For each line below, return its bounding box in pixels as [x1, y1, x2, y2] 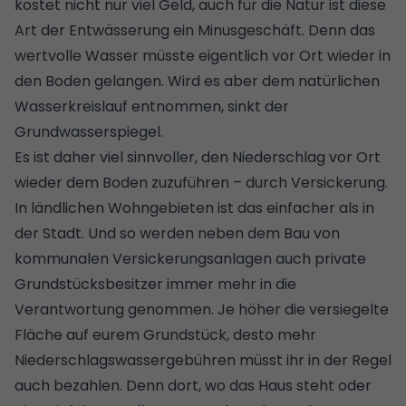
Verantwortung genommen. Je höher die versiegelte [14, 298, 389, 320]
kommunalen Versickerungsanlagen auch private [14, 247, 366, 269]
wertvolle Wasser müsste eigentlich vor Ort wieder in [14, 44, 391, 66]
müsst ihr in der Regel [236, 349, 391, 371]
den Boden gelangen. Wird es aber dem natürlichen [14, 70, 380, 92]
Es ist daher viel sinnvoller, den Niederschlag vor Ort [14, 146, 381, 168]
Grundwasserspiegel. [14, 121, 163, 142]
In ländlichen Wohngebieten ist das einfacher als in [14, 197, 374, 218]
